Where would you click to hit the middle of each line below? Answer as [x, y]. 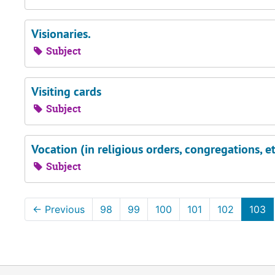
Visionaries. [61, 34]
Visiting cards [66, 91]
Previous [63, 209]
